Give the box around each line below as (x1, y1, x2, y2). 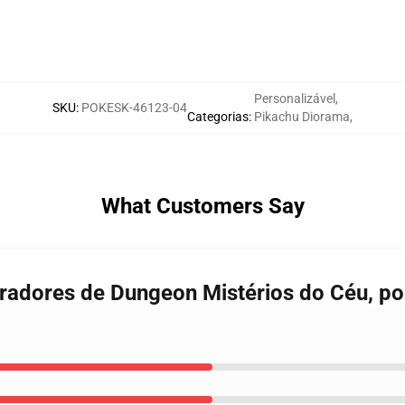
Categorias (187, 109, 249, 124)
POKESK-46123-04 (81, 100, 187, 115)
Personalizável (254, 91, 335, 106)
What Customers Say (100, 193, 305, 219)
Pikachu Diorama (254, 109, 350, 124)
